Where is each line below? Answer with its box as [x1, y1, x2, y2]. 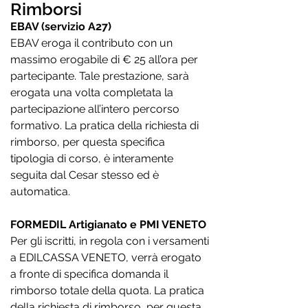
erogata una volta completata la [10, 86, 173, 99]
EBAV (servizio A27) [10, 20, 111, 33]
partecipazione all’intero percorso [10, 102, 179, 115]
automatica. [10, 185, 70, 198]
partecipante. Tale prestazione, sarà [10, 69, 189, 82]
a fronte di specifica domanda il [10, 267, 168, 280]
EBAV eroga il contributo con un [10, 36, 173, 49]
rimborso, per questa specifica [10, 135, 165, 148]
